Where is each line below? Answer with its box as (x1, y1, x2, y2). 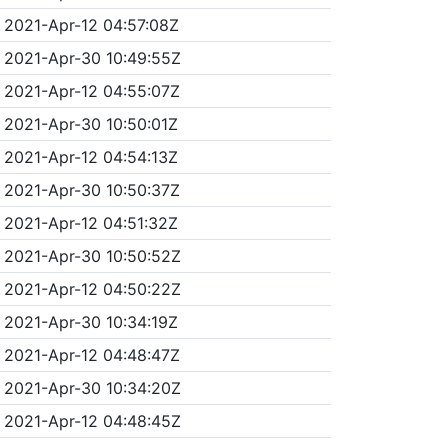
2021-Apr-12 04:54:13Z (3, 146, 178, 167)
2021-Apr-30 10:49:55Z (3, 47, 181, 68)
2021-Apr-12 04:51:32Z (3, 212, 178, 233)
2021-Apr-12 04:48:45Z (3, 410, 181, 431)
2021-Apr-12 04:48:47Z (3, 344, 180, 365)
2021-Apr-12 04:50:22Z (3, 278, 181, 299)
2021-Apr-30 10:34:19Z (3, 311, 178, 332)
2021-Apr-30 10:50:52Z (3, 245, 181, 266)
